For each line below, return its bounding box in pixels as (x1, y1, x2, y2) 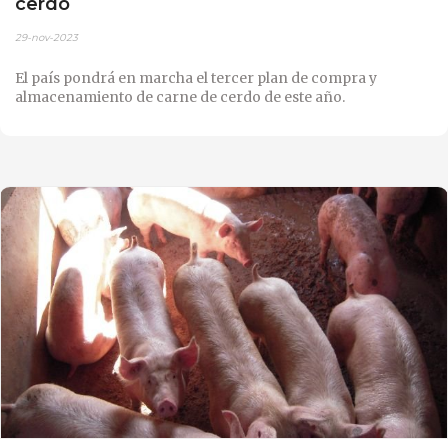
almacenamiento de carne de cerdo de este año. (15, 87, 345, 106)
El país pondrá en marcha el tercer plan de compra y (15, 68, 377, 87)
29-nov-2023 (15, 30, 78, 44)
